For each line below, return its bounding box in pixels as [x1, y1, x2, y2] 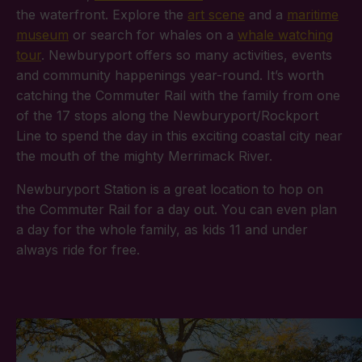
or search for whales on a [69, 27, 238, 44]
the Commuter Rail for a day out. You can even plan [16, 201, 337, 218]
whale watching [238, 27, 333, 44]
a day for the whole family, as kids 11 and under [16, 221, 308, 238]
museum [16, 27, 69, 44]
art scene [187, 6, 245, 23]
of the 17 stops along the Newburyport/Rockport [16, 107, 318, 124]
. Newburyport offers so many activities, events [41, 47, 332, 64]
